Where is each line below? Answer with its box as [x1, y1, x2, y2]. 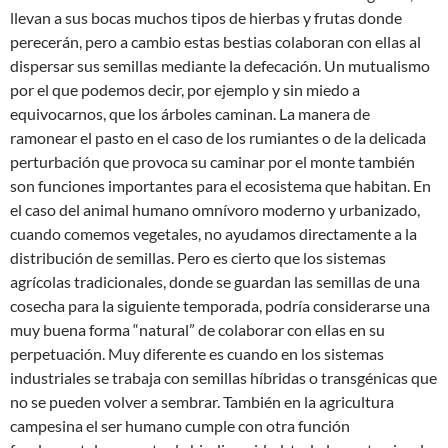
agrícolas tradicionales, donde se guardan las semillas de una [10, 271, 420, 291]
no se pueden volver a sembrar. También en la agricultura [10, 391, 394, 411]
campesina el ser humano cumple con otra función [10, 415, 350, 435]
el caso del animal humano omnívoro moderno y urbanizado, [10, 199, 420, 219]
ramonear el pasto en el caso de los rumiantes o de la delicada [10, 127, 426, 147]
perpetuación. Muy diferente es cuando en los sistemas [10, 343, 384, 363]
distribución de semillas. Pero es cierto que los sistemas [10, 247, 386, 267]
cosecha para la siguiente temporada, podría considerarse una [10, 295, 430, 315]
